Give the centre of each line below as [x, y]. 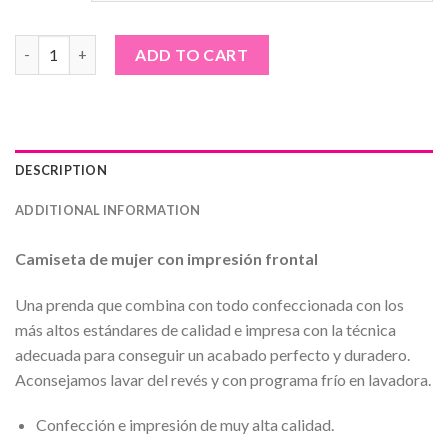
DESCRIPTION [61, 169]
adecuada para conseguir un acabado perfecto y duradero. [212, 354]
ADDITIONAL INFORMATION [108, 209]
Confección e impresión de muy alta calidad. [184, 425]
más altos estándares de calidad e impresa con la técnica [205, 329]
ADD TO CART [192, 54]
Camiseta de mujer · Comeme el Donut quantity [175, 45]
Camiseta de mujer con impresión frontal [166, 258]
